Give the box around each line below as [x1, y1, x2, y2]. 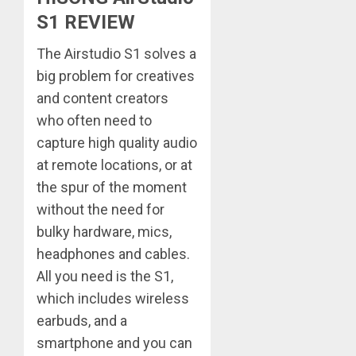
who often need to [37, 112, 152, 130]
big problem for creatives [37, 68, 195, 85]
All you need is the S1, [37, 268, 173, 285]
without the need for [37, 201, 164, 219]
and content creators [37, 90, 168, 107]
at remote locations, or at [37, 157, 192, 174]
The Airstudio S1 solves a [37, 45, 196, 63]
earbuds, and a [37, 312, 127, 330]
